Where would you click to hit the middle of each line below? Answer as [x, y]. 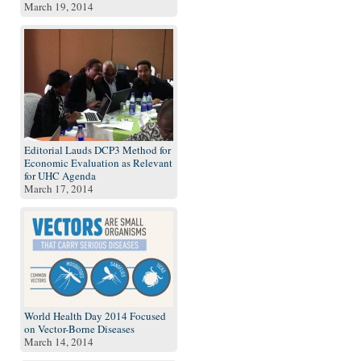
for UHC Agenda [60, 176]
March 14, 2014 [59, 342]
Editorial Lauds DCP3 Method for [98, 150]
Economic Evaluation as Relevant [98, 163]
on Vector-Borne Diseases [79, 329]
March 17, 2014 [59, 189]
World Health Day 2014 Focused [95, 316]
